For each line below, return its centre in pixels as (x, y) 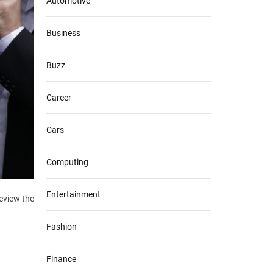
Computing (67, 162)
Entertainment (73, 194)
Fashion (62, 226)
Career (59, 97)
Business (63, 33)
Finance (61, 259)
